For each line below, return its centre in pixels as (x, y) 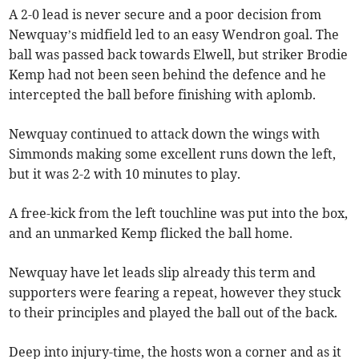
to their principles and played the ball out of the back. (173, 312)
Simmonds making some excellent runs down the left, (173, 153)
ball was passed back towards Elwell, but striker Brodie (179, 54)
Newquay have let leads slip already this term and (163, 272)
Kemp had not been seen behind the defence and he (168, 74)
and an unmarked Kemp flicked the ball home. (151, 233)
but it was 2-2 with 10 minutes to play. (125, 173)
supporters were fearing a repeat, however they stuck (175, 292)
